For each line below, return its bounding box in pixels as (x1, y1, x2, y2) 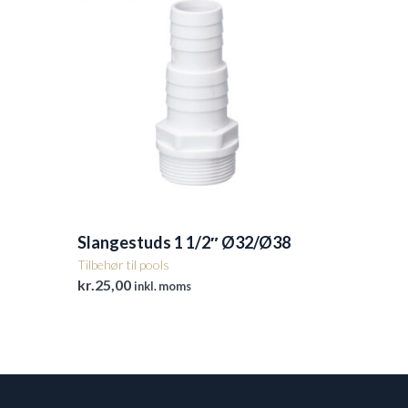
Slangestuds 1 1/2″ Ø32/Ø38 (77, 232, 291, 253)
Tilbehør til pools (77, 257, 169, 273)
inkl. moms (134, 279, 191, 294)
